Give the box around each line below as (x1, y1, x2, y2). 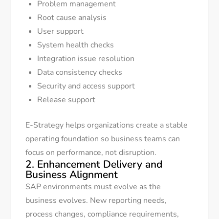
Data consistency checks (37, 67, 123, 78)
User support (37, 26, 84, 37)
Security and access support (37, 81, 135, 92)
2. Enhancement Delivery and (25, 157, 163, 172)
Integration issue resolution (37, 53, 135, 65)
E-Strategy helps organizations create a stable (25, 120, 188, 131)
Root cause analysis (37, 12, 107, 23)
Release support (37, 94, 96, 106)
